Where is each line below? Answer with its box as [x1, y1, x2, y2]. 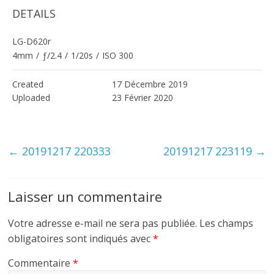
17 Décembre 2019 [112, 78, 188, 90]
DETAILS [12, 6, 56, 21]
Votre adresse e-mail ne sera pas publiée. [8, 216, 198, 230]
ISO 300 [102, 49, 134, 61]
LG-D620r [12, 35, 51, 47]
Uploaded [12, 91, 51, 103]
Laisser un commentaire [8, 187, 163, 206]
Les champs [199, 216, 254, 230]
